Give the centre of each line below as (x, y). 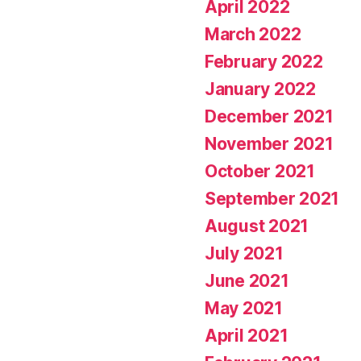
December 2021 (269, 116)
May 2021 (244, 308)
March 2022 (253, 34)
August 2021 (257, 226)
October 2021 (260, 171)
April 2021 (247, 335)
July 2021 (244, 253)
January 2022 (260, 89)
